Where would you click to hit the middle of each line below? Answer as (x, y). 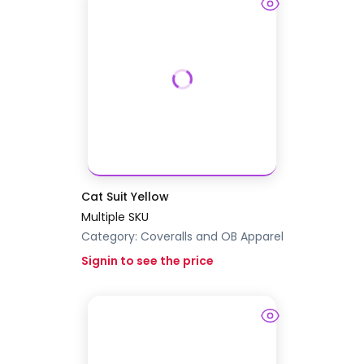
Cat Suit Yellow (125, 197)
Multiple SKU (115, 217)
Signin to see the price (147, 261)
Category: (110, 237)
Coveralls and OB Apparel (212, 237)
